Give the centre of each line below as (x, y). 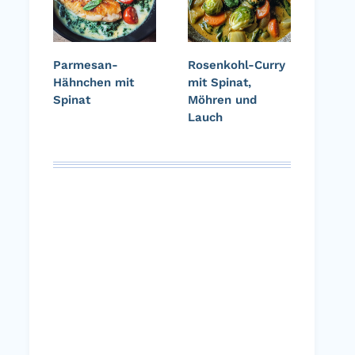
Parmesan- (86, 65)
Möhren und (222, 100)
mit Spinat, (219, 83)
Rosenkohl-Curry (237, 65)
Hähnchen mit (94, 83)
